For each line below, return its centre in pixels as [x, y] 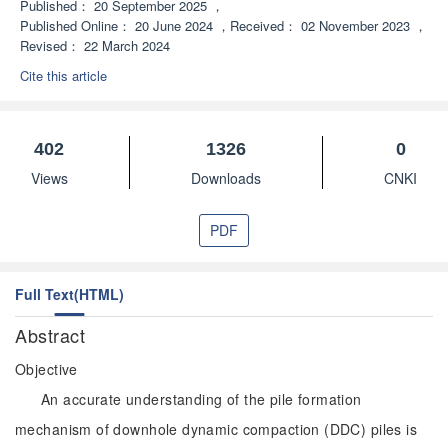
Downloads [225, 178]
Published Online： [75, 25]
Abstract [53, 335]
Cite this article [63, 75]
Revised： [50, 45]
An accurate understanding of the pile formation [201, 399]
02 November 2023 [355, 25]
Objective [46, 369]
